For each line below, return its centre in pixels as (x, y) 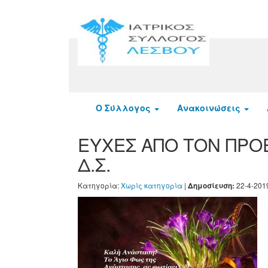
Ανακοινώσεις (209, 108)
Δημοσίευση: (211, 186)
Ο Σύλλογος (123, 108)
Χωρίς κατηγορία (152, 185)
